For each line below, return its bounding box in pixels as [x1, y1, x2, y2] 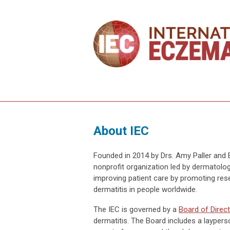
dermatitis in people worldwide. [93, 184, 197, 194]
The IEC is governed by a [93, 204, 179, 214]
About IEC [93, 123, 149, 138]
